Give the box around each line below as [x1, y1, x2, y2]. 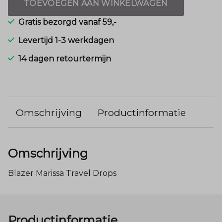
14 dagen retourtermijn [18, 54, 111, 64]
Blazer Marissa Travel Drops [8, 168, 116, 178]
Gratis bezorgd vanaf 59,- [18, 17, 116, 27]
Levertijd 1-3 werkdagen [18, 36, 114, 46]
